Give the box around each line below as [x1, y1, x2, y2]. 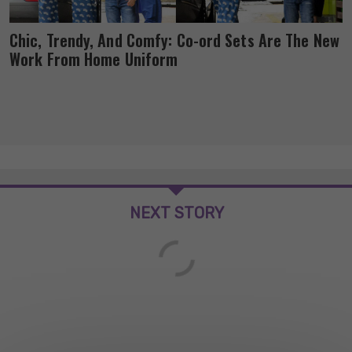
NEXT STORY [130, 203, 224, 222]
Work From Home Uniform [9, 46, 178, 71]
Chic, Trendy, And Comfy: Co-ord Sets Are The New [9, 27, 339, 52]
